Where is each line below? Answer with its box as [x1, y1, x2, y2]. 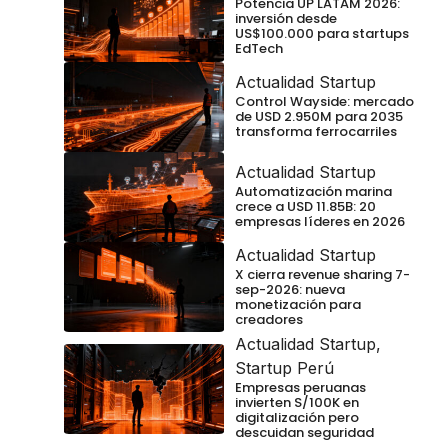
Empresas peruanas [235, 378, 366, 398]
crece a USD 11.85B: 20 [235, 196, 376, 216]
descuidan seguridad [235, 423, 374, 443]
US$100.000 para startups [235, 24, 409, 44]
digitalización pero [235, 408, 359, 428]
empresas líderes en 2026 [235, 211, 405, 231]
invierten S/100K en [235, 393, 359, 413]
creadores [235, 309, 303, 329]
